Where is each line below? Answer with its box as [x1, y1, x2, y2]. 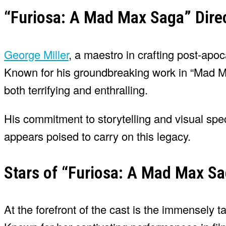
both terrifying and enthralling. [4, 81, 148, 97]
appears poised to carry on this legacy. [4, 128, 191, 144]
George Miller [4, 46, 69, 62]
